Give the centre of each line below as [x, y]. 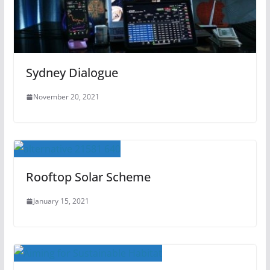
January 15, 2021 [61, 201]
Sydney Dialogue [72, 73]
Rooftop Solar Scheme [88, 177]
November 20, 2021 [66, 97]
